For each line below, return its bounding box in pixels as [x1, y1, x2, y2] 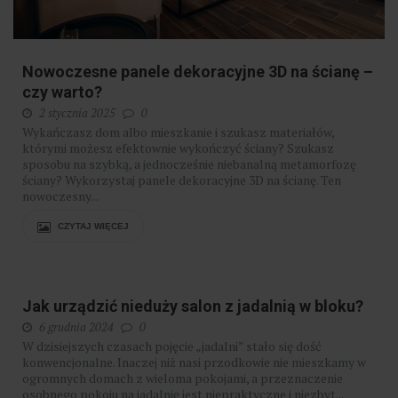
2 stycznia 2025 [39, 105, 115, 122]
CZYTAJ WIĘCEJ [55, 221, 129, 232]
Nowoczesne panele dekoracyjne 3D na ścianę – [22, 62, 373, 82]
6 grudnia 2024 [39, 319, 114, 336]
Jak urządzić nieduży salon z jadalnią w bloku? [22, 297, 363, 316]
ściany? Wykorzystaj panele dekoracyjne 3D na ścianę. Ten [22, 171, 341, 189]
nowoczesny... [22, 187, 99, 205]
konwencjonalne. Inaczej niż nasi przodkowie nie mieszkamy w [22, 354, 366, 371]
